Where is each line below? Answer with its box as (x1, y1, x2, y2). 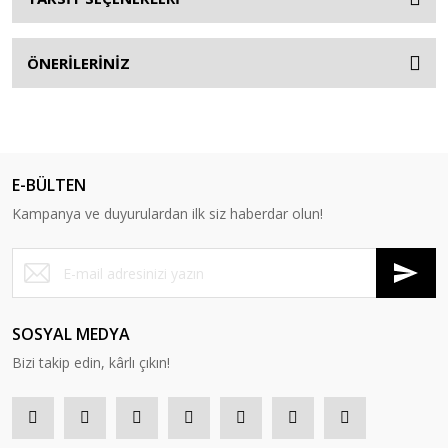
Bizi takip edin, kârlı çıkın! (12, 353, 170, 372)
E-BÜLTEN (12, 174, 86, 196)
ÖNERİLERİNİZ (27, 53, 130, 73)
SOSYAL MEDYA (12, 323, 130, 345)
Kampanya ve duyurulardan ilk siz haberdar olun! (12, 204, 323, 223)
